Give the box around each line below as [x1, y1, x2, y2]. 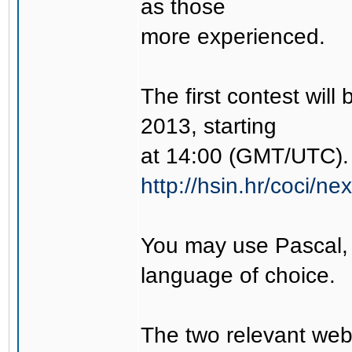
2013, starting [141, 114, 277, 138]
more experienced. [141, 24, 325, 49]
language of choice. [141, 263, 335, 288]
